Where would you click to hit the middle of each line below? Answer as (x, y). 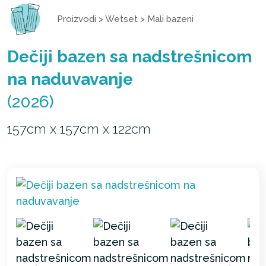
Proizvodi (77, 19)
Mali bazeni (170, 19)
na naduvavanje (70, 79)
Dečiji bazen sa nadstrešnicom (129, 56)
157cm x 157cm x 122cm (79, 129)
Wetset (121, 19)
